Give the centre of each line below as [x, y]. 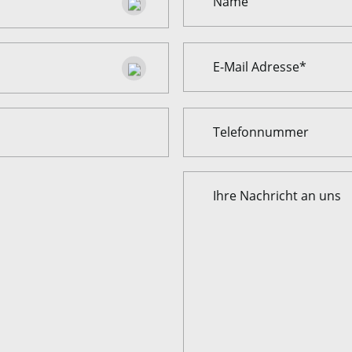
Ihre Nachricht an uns [277, 196]
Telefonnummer [261, 132]
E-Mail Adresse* [260, 67]
